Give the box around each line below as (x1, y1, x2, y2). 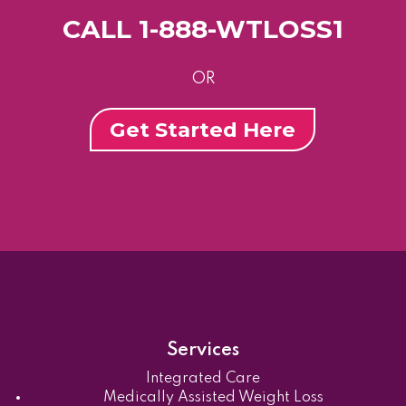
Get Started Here (110, 116, 296, 142)
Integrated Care (145, 371, 260, 386)
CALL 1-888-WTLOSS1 (62, 13, 343, 44)
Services (166, 341, 239, 360)
